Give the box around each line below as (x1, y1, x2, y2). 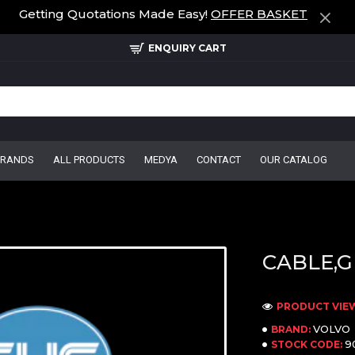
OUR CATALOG (260, 154, 327, 166)
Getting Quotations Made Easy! (19, 6, 211, 21)
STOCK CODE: (270, 338, 342, 350)
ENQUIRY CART (147, 41, 227, 54)
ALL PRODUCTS (53, 154, 125, 166)
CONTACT (197, 154, 241, 166)
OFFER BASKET (211, 6, 307, 21)
